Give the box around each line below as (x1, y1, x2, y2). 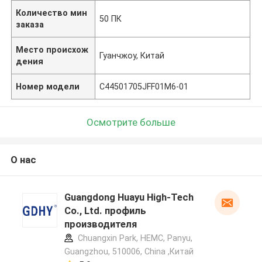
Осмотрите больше (87, 116, 175, 128)
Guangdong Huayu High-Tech (64, 191, 194, 204)
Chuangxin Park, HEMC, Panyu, (75, 233, 192, 243)
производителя (64, 218, 137, 230)
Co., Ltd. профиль (64, 205, 146, 217)
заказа (16, 19, 44, 29)
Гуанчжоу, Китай (99, 50, 165, 60)
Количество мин (16, 8, 88, 18)
